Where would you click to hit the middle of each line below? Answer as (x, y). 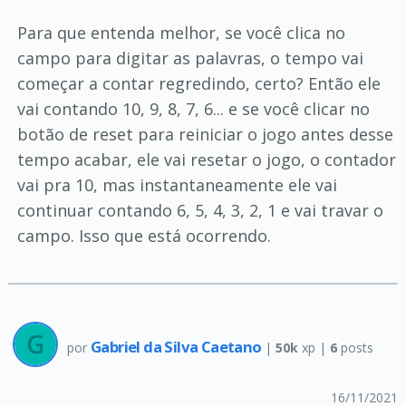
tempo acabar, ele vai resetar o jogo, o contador (206, 159)
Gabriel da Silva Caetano (177, 346)
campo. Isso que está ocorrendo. (144, 236)
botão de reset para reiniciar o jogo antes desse (205, 134)
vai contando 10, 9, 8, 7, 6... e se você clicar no (193, 109)
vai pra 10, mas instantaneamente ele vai (177, 185)
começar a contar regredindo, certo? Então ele (198, 83)
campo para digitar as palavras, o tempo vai (190, 58)
